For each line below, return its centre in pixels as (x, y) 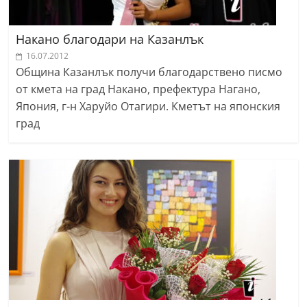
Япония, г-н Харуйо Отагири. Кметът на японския (148, 106)
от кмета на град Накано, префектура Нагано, (138, 89)
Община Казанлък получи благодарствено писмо (149, 72)
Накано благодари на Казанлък (110, 39)
